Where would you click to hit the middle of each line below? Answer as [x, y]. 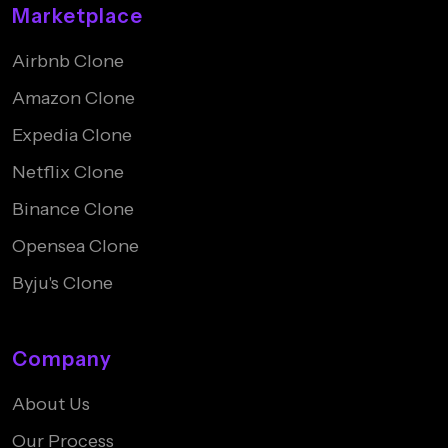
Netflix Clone [68, 172]
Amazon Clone [73, 98]
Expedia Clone [72, 135]
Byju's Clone [62, 283]
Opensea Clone [75, 246]
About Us [51, 404]
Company [62, 359]
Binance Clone [73, 209]
